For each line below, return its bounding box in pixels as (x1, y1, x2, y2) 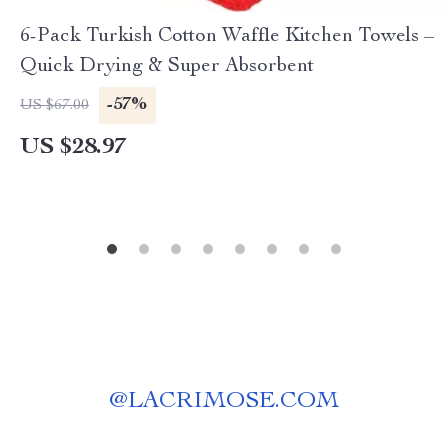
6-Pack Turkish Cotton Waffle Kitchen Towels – (20, 27, 434, 47)
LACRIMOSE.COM (128, 390, 339, 414)
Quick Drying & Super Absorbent (20, 57, 314, 77)
